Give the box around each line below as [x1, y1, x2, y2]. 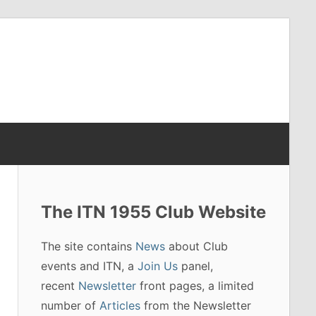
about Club [164, 238, 228, 253]
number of [40, 298, 99, 312]
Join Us [137, 258, 178, 273]
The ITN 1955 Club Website [40, 201, 266, 222]
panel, [177, 258, 213, 273]
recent [40, 278, 78, 293]
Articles [99, 298, 140, 312]
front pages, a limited [135, 278, 254, 293]
